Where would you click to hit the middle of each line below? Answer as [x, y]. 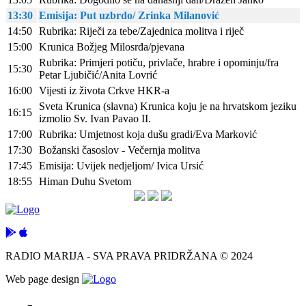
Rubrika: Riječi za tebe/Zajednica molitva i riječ [141, 31]
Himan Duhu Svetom [85, 182]
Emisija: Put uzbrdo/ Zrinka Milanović [129, 16]
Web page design [44, 279]
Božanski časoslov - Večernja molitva [120, 150]
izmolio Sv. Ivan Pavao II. [95, 119]
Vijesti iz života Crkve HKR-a [104, 91]
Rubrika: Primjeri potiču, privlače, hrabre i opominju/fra [159, 63]
